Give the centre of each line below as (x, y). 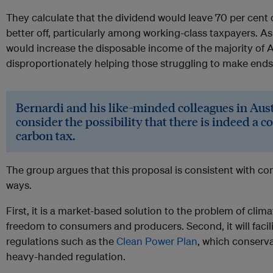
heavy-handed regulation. (66, 257)
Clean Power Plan (157, 241)
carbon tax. (45, 136)
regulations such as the (61, 241)
